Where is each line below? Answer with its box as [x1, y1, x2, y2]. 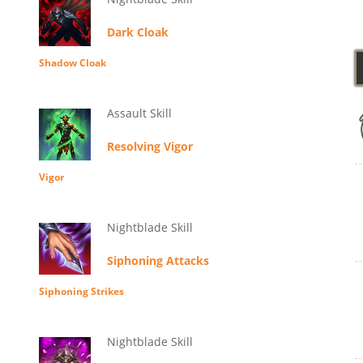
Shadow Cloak [38, 56, 106, 70]
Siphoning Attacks [106, 253, 209, 269]
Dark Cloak [106, 24, 169, 41]
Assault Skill [106, 105, 172, 122]
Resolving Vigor [106, 139, 193, 155]
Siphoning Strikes [38, 284, 124, 299]
